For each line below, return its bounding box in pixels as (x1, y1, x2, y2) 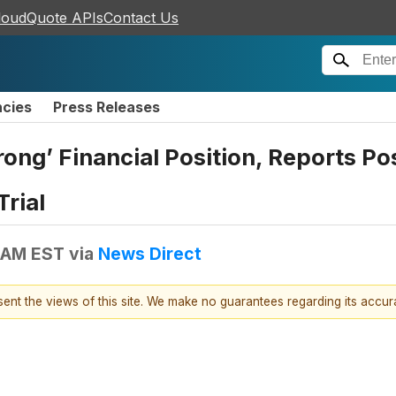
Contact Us (103, 9, 179, 27)
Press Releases (53, 98, 160, 116)
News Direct (98, 242, 202, 264)
